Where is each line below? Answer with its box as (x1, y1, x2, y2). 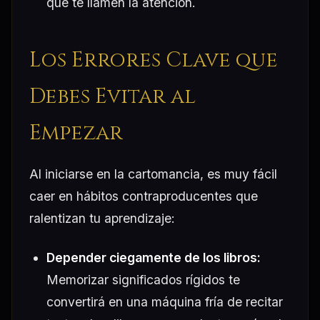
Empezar (29, 119, 123, 147)
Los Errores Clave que (29, 46, 278, 74)
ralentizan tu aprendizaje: (29, 210, 175, 226)
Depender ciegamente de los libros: (46, 249, 261, 265)
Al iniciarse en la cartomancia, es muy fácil (29, 166, 277, 181)
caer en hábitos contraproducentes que (29, 188, 258, 204)
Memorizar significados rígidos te (46, 271, 240, 287)
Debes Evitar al (29, 82, 196, 111)
